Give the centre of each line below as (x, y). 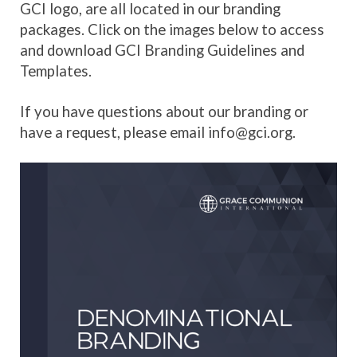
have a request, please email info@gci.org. (158, 132)
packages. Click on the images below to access (172, 29)
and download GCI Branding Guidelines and (162, 50)
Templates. (56, 71)
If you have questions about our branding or (164, 111)
